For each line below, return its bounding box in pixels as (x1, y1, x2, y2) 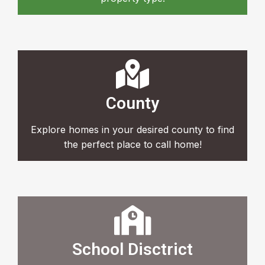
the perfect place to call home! (63, 138, 202, 151)
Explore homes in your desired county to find (31, 124, 234, 136)
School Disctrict (72, 240, 193, 260)
